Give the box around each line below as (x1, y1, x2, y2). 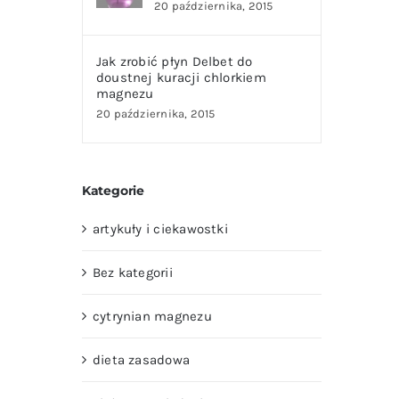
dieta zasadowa (92, 351, 191, 368)
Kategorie (81, 182, 145, 199)
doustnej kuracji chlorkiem (95, 69, 266, 85)
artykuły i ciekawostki (92, 220, 228, 237)
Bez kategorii (92, 264, 173, 281)
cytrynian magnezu (92, 307, 212, 324)
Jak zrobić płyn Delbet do (95, 53, 253, 69)
